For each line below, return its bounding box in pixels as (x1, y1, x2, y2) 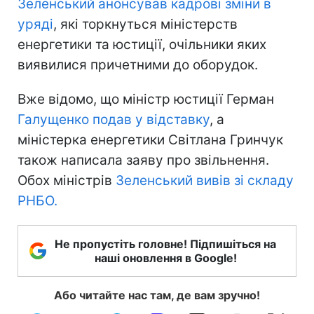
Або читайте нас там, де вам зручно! (54, 287, 260, 302)
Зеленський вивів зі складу (116, 172, 294, 189)
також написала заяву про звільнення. (18, 151, 269, 168)
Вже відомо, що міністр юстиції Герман (18, 90, 274, 107)
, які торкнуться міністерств (53, 15, 238, 32)
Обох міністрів (18, 172, 116, 189)
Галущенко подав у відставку (18, 111, 210, 128)
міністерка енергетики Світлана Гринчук (18, 131, 283, 148)
